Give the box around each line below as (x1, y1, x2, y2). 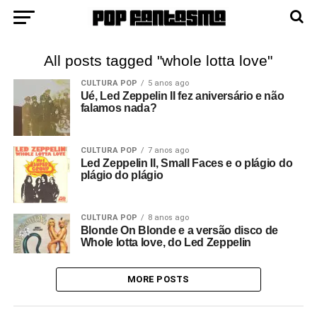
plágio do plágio (80, 169, 163, 181)
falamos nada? (80, 102, 157, 114)
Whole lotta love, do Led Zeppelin (80, 236, 252, 248)
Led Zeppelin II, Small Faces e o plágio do (80, 157, 293, 169)
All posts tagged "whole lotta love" (44, 52, 273, 69)
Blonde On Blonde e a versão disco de (80, 224, 279, 236)
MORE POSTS (127, 274, 190, 284)
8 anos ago (147, 213, 189, 222)
